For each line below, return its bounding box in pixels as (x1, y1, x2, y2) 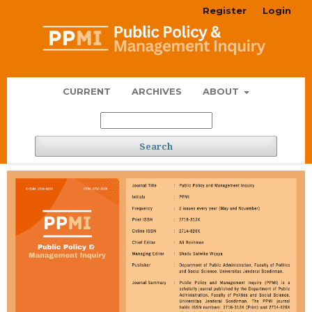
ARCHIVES (131, 86, 182, 97)
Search (139, 140, 173, 153)
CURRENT (62, 86, 111, 97)
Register (203, 5, 247, 16)
